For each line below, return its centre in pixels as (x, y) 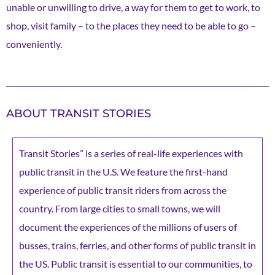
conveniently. (35, 44)
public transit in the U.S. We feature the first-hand (123, 171)
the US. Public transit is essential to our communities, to (136, 263)
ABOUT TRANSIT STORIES (79, 113)
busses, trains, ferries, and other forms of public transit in (137, 245)
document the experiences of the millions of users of (128, 227)
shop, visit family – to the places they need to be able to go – (131, 25)
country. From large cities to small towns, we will (120, 208)
